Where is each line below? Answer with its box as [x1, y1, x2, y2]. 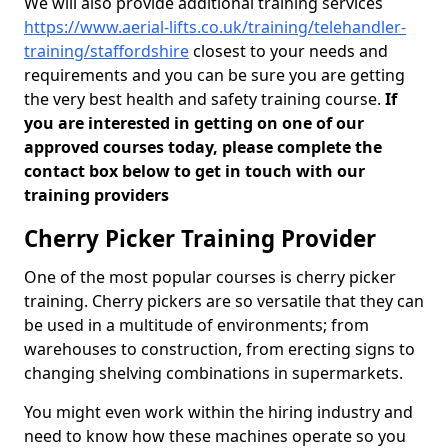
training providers [24, 184, 169, 206]
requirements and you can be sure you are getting [24, 64, 405, 86]
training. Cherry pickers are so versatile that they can [24, 290, 424, 312]
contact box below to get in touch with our [24, 160, 365, 182]
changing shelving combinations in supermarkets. [24, 362, 403, 384]
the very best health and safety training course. [24, 88, 385, 110]
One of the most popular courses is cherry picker [24, 266, 396, 288]
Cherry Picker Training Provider [24, 223, 376, 254]
